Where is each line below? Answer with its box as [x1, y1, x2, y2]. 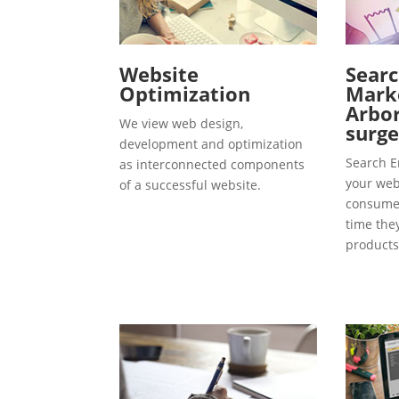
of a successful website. [119, 175, 262, 193]
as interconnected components [119, 155, 305, 173]
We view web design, [119, 114, 244, 132]
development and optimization [119, 134, 304, 152]
